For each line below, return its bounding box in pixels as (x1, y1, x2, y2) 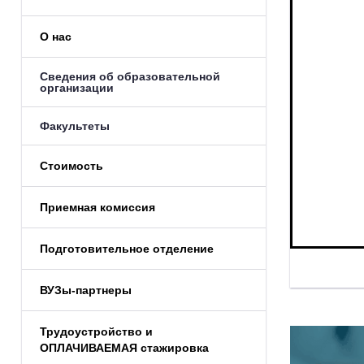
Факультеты (40, 119, 110, 132)
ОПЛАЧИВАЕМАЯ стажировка (40, 340, 209, 354)
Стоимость (40, 158, 103, 172)
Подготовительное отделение (40, 241, 214, 255)
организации (40, 80, 114, 94)
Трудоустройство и (40, 324, 153, 338)
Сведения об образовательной (40, 69, 220, 83)
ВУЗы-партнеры (40, 283, 132, 297)
